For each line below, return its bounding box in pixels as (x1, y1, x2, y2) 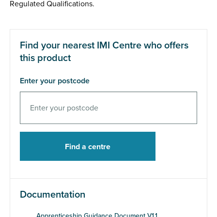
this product (20, 52, 71, 64)
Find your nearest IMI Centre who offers (20, 40, 188, 51)
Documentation (20, 189, 85, 201)
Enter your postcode (20, 76, 90, 86)
